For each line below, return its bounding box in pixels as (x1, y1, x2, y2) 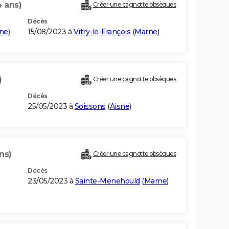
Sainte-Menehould (75, 176, 140, 186)
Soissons (74, 102, 106, 111)
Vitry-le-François (73, 27, 130, 37)
